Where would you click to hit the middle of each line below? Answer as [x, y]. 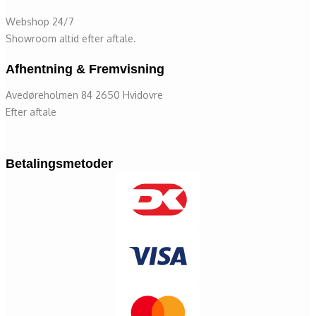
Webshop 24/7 [41, 21]
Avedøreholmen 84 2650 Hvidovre [86, 95]
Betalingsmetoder [59, 163]
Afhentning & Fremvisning [85, 69]
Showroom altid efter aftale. [71, 38]
